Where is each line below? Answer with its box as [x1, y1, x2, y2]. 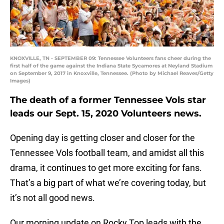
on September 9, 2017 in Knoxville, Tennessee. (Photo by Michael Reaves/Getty [10, 70, 213, 77]
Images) [10, 77, 30, 84]
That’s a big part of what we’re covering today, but [10, 177, 206, 188]
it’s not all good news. [10, 192, 95, 203]
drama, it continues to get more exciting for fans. [10, 162, 202, 173]
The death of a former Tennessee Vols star [10, 94, 206, 106]
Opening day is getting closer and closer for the [10, 132, 195, 143]
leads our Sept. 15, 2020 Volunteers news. [10, 108, 201, 119]
